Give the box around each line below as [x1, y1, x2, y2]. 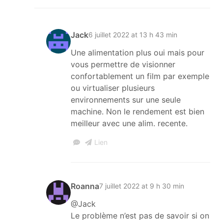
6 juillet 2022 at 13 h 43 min [88, 30, 177, 39]
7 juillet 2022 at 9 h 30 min [99, 182, 184, 191]
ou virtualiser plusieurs [71, 82, 155, 93]
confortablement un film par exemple [71, 71, 209, 81]
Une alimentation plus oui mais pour [71, 47, 204, 57]
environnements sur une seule [71, 94, 181, 105]
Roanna [71, 181, 99, 191]
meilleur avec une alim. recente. [71, 118, 188, 128]
